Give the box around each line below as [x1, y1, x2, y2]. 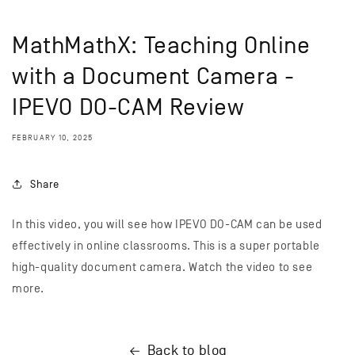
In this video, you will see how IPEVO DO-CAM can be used [12, 217, 323, 231]
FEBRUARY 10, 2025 [12, 132, 94, 143]
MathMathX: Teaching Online [12, 32, 311, 60]
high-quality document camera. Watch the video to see [12, 260, 313, 274]
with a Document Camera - [12, 63, 295, 91]
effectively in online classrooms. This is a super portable [12, 239, 320, 253]
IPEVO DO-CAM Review [12, 94, 245, 122]
